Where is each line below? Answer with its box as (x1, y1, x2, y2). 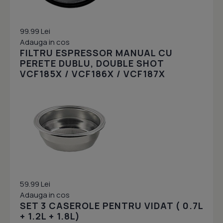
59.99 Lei (20, 179, 50, 190)
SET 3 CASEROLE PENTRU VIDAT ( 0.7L (20, 200, 203, 212)
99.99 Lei (20, 26, 50, 37)
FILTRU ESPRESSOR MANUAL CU (20, 47, 173, 59)
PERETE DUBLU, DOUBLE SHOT (20, 57, 164, 70)
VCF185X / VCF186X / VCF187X (20, 68, 165, 80)
